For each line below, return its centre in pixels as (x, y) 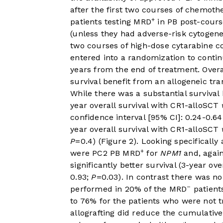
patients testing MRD (111, 22)
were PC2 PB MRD (106, 153)
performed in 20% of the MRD (129, 189)
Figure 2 (117, 141)
